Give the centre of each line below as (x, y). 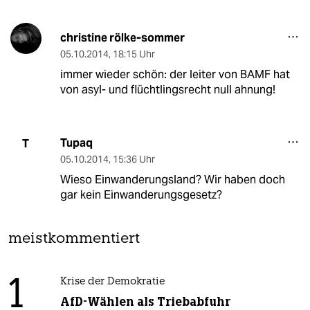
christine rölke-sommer (122, 38)
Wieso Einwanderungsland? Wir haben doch (172, 180)
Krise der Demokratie (112, 282)
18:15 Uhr (134, 54)
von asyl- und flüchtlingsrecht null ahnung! (167, 90)
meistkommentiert (74, 239)
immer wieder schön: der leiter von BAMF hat (175, 75)
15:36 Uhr (134, 159)
